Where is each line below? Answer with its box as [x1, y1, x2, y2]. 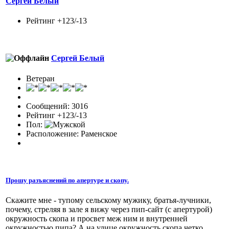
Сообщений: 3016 [26, 101, 88, 110]
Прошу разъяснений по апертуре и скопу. [6, 176, 129, 184]
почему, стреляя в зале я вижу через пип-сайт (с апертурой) [6, 204, 212, 214]
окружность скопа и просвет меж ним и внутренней [6, 214, 188, 223]
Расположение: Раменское [26, 129, 117, 138]
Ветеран [26, 74, 55, 83]
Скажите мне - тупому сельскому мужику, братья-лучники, [6, 195, 211, 204]
